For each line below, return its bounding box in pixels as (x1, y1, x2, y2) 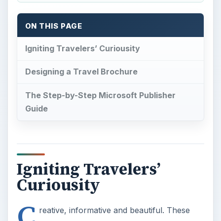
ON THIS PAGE (25, 21, 83, 31)
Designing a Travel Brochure (25, 67, 138, 77)
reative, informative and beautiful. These (38, 205, 190, 215)
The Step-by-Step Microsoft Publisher (25, 90, 176, 101)
